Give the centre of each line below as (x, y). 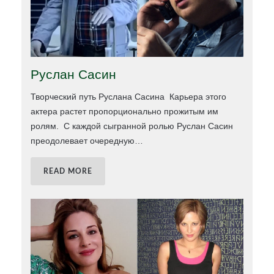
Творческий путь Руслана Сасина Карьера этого (129, 97)
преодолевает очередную (83, 141)
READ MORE (68, 172)
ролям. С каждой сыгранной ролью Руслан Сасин (132, 126)
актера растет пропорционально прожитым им (125, 112)
